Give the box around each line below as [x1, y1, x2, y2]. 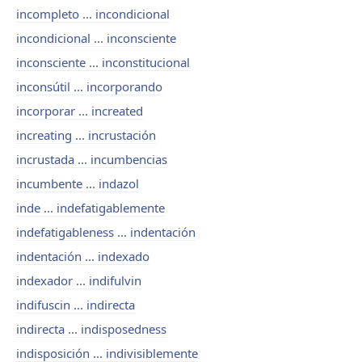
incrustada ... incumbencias [16, 151, 167, 167]
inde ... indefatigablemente [16, 200, 165, 216]
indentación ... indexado [16, 248, 149, 264]
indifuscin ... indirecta [16, 297, 135, 313]
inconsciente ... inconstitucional [16, 54, 190, 70]
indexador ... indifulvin [16, 272, 141, 288]
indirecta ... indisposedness [16, 321, 166, 337]
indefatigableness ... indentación [16, 224, 196, 240]
